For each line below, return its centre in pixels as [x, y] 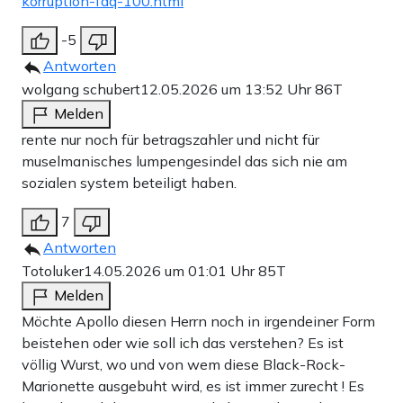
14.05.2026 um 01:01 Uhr [171, 270]
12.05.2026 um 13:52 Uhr [228, 89]
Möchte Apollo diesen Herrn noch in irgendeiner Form [198, 321]
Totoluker [53, 270]
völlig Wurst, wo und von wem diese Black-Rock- [184, 364]
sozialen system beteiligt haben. [129, 182]
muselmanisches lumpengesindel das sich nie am [184, 161]
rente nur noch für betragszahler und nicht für [170, 139]
